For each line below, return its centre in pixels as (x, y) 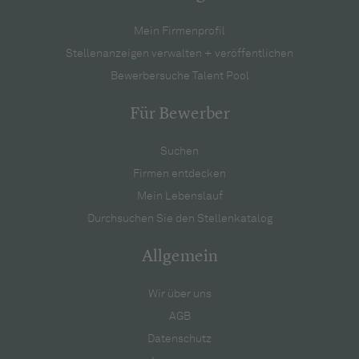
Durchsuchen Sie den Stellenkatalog (179, 218)
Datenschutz (179, 339)
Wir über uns (179, 294)
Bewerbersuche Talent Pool (179, 76)
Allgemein (179, 256)
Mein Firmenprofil (179, 31)
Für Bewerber (179, 114)
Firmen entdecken (179, 173)
